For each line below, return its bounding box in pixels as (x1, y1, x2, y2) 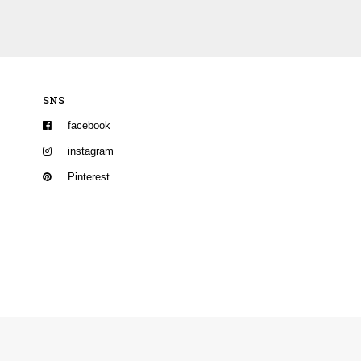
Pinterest (68, 172, 110, 183)
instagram (68, 146, 114, 157)
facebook (68, 120, 111, 131)
